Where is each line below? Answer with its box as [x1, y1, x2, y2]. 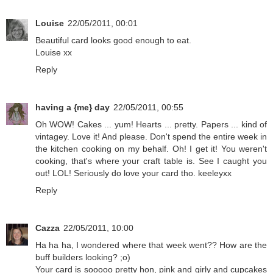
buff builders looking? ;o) [35, 252, 130, 263]
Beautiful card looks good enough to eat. [35, 35, 191, 46]
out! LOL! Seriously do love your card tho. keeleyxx [35, 168, 232, 179]
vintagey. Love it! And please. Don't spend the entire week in [35, 132, 267, 142]
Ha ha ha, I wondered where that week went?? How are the [35, 240, 267, 250]
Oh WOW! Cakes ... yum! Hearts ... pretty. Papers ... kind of [35, 119, 267, 130]
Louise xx [35, 48, 72, 58]
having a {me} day [35, 102, 110, 113]
